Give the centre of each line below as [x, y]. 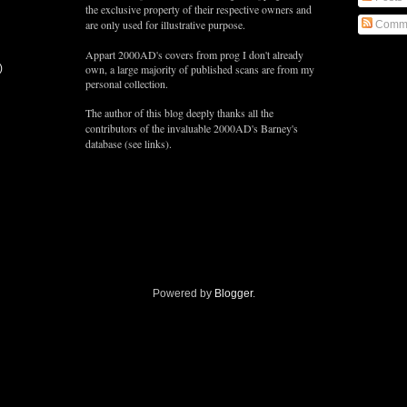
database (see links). [129, 144]
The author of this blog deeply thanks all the [179, 113]
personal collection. [127, 84]
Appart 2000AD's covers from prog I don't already [194, 55]
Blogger [233, 294]
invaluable [189, 129]
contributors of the [126, 129]
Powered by [183, 294]
